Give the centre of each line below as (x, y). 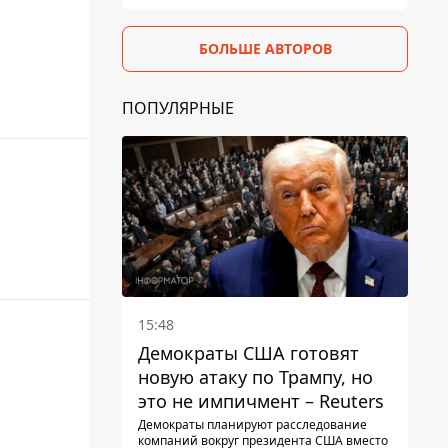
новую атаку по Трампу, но (255, 376)
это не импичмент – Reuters (261, 400)
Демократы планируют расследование (252, 424)
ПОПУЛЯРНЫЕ (178, 107)
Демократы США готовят (248, 352)
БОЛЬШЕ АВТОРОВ (265, 48)
